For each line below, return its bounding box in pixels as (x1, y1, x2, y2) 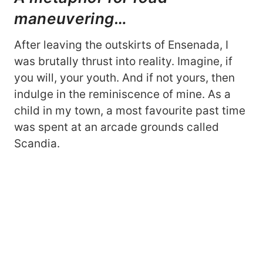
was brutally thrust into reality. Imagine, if (14, 55, 232, 69)
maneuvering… (14, 9, 131, 28)
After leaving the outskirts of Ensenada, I (14, 38, 228, 52)
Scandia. (14, 137, 60, 151)
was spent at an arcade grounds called (14, 120, 219, 134)
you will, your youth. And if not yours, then (14, 71, 235, 85)
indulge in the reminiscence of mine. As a (14, 87, 231, 102)
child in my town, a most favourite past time (14, 104, 245, 118)
